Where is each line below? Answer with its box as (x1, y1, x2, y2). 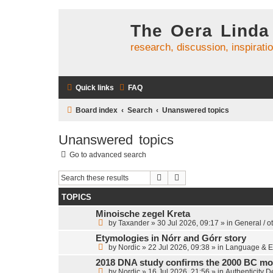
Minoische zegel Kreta (96, 209, 190, 219)
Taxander (118, 219, 149, 228)
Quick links (76, 83, 114, 92)
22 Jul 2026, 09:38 (148, 243, 210, 252)
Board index (76, 106, 118, 115)
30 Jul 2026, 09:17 (157, 219, 219, 228)
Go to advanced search (69, 150, 146, 159)
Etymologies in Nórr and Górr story (96, 233, 246, 244)
